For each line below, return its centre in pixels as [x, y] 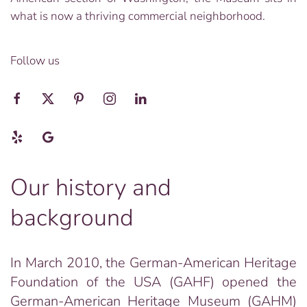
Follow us [35, 61]
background [72, 218]
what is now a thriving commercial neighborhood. [138, 16]
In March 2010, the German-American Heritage [153, 263]
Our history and [91, 187]
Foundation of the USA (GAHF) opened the [153, 282]
